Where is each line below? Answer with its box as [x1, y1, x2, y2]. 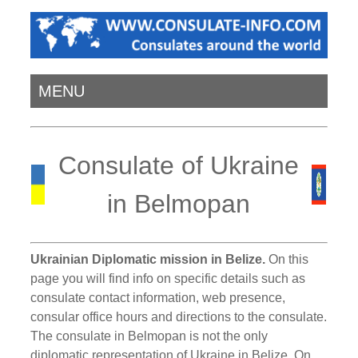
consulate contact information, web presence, [30, 290, 286, 304]
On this [265, 252, 309, 266]
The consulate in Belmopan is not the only [30, 328, 268, 343]
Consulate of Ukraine [58, 151, 299, 181]
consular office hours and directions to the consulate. [30, 309, 328, 324]
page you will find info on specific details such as [30, 271, 306, 285]
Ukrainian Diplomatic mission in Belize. [30, 252, 266, 266]
